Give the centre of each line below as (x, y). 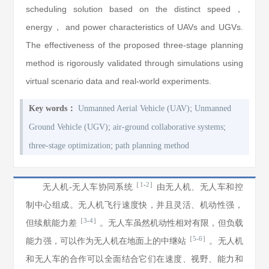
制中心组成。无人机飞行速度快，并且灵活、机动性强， (134, 205)
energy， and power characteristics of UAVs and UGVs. (134, 27)
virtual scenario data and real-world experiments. (119, 81)
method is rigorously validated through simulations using (134, 63)
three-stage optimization (70, 146)
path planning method (153, 146)
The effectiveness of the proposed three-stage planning (134, 45)
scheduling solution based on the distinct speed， (134, 9)
